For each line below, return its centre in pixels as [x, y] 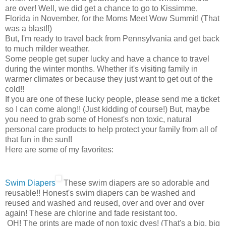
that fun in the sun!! [39, 139]
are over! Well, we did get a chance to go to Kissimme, [101, 8]
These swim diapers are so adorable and [135, 183]
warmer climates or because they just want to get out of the [109, 79]
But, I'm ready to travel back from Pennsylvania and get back [112, 38]
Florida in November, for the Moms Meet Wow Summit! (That [112, 18]
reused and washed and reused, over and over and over [105, 203]
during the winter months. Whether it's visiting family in [101, 69]
